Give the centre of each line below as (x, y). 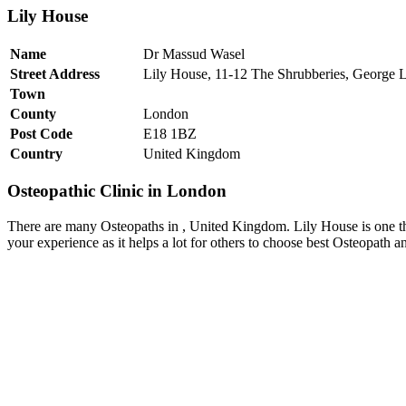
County (33, 113)
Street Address (55, 73)
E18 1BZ (170, 133)
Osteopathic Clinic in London (117, 191)
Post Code (41, 133)
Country (36, 153)
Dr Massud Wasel (194, 53)
